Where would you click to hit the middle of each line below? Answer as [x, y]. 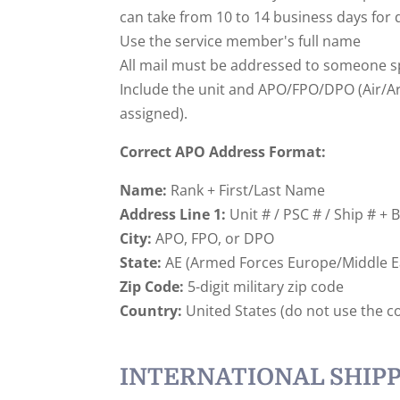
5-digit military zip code [264, 286]
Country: [151, 310]
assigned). [154, 113]
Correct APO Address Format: [223, 151]
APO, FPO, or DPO [213, 238]
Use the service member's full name [241, 41]
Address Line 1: [173, 214]
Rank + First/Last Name [246, 190]
